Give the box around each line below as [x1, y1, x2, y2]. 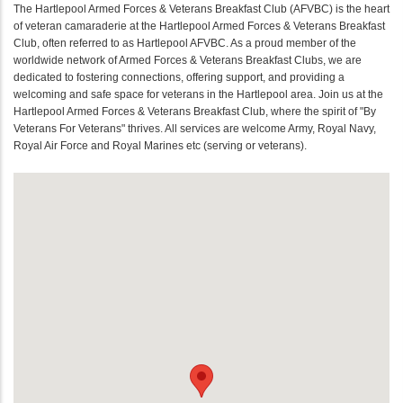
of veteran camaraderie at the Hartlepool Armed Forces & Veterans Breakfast [13, 19, 385, 32]
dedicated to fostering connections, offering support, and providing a [13, 70, 345, 84]
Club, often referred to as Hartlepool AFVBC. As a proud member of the [13, 36, 356, 49]
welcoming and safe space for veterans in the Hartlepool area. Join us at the [13, 87, 383, 101]
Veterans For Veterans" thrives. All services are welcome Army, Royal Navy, [13, 121, 376, 135]
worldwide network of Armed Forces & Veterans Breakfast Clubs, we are [13, 53, 362, 67]
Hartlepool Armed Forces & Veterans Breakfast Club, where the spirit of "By [13, 104, 376, 118]
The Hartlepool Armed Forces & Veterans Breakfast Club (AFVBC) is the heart [13, 2, 390, 15]
